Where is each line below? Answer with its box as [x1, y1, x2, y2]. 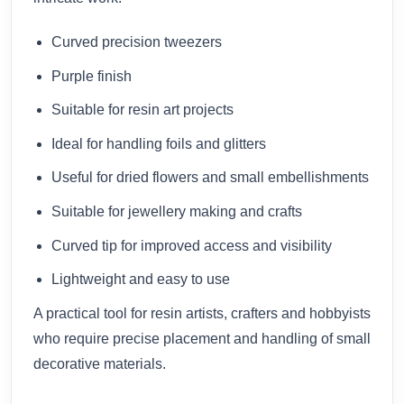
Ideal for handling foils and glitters [51, 135, 266, 151]
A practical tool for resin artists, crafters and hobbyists [33, 305, 371, 321]
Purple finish [51, 68, 132, 84]
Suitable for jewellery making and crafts [51, 203, 302, 219]
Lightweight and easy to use [51, 271, 230, 288]
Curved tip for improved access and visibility [51, 237, 332, 253]
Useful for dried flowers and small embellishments [51, 170, 369, 186]
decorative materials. [33, 355, 166, 372]
